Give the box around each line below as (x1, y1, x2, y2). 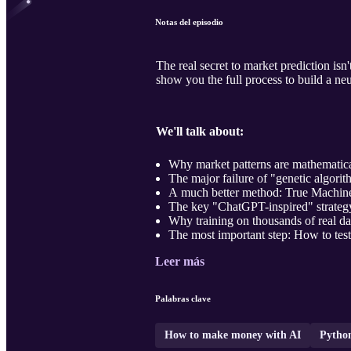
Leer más (155, 255, 204, 269)
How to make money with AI (165, 329, 301, 342)
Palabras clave (155, 294, 211, 304)
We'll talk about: (156, 125, 244, 139)
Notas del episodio (155, 17, 223, 27)
